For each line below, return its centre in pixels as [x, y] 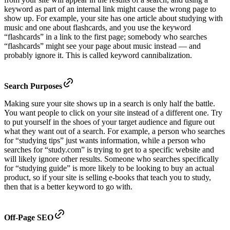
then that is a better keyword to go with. [68, 186]
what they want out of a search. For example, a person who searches [114, 131]
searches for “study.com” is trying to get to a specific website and [109, 149]
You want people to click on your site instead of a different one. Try [113, 112]
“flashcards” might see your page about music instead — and [102, 46]
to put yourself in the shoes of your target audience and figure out [109, 122]
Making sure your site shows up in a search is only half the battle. [110, 103]
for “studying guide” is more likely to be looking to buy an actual [109, 168]
